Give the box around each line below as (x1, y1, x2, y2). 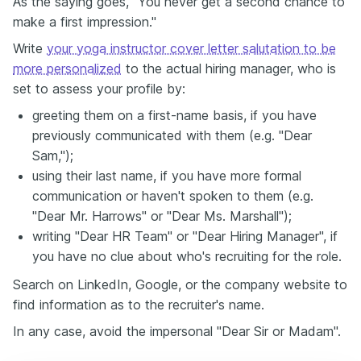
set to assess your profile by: (13, 81, 185, 97)
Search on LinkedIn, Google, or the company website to (13, 276, 347, 293)
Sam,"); (32, 147, 73, 164)
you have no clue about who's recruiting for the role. (32, 248, 342, 264)
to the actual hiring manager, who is (122, 60, 336, 77)
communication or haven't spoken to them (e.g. (32, 188, 313, 204)
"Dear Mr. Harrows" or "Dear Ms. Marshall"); (32, 208, 292, 224)
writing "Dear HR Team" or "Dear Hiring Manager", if (32, 228, 338, 244)
